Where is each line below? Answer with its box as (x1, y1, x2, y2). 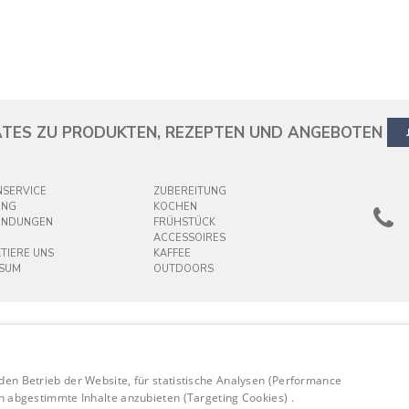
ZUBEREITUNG (152, 184, 226, 198)
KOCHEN (152, 200, 197, 214)
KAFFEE (152, 246, 191, 260)
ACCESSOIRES (152, 231, 225, 245)
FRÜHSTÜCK (152, 215, 215, 229)
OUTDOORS (152, 262, 214, 276)
